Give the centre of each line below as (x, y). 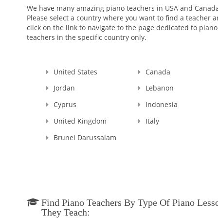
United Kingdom (80, 121)
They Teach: (66, 212)
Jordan (64, 88)
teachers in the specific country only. (87, 37)
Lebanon (160, 88)
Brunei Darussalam (85, 137)
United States (75, 72)
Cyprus (65, 105)
